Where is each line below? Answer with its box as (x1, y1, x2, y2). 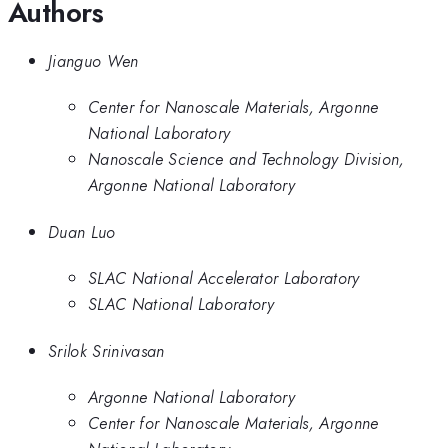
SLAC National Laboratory (88, 292, 274, 317)
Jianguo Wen (48, 48, 139, 73)
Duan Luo (48, 219, 116, 244)
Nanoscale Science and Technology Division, (88, 147, 405, 172)
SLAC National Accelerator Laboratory (88, 266, 360, 291)
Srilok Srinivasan (48, 338, 165, 363)
